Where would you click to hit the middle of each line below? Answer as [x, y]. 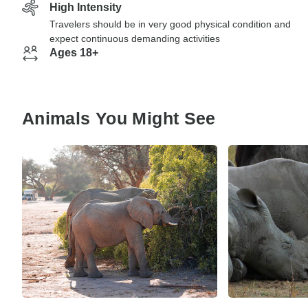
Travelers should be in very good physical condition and [170, 24]
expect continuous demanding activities [135, 38]
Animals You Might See [119, 118]
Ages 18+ [74, 53]
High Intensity [86, 7]
